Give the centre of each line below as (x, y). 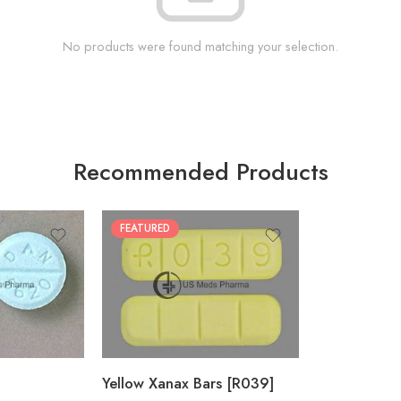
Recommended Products (200, 172)
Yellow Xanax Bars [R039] (188, 384)
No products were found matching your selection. (200, 46)
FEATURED (145, 229)
